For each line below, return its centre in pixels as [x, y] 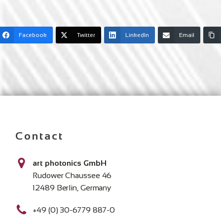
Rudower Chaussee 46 [72, 175]
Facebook [33, 35]
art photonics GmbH [70, 163]
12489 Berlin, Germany [72, 188]
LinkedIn [137, 35]
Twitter [86, 35]
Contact [40, 136]
